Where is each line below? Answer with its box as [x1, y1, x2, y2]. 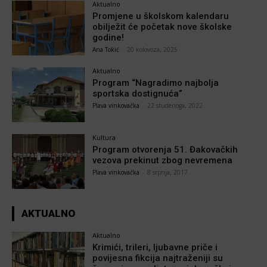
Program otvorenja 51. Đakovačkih [92, 144, 238, 155]
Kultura [92, 132, 116, 142]
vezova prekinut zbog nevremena [92, 154, 233, 166]
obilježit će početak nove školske [92, 21, 232, 33]
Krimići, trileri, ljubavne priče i [92, 241, 218, 253]
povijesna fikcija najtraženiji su [92, 252, 223, 263]
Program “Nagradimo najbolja [92, 77, 219, 89]
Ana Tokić [92, 45, 120, 54]
